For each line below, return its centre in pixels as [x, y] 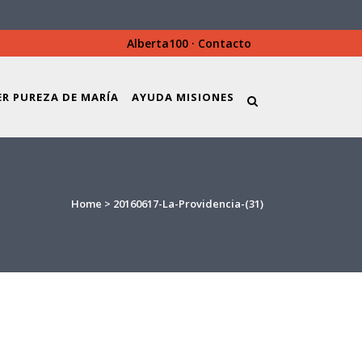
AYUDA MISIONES [183, 97]
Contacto [225, 43]
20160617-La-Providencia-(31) [188, 204]
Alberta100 [158, 43]
